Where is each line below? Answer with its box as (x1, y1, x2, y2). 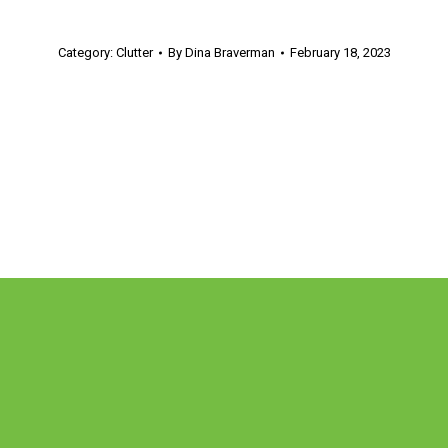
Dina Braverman (184, 45, 275, 61)
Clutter (115, 45, 153, 61)
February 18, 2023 (289, 45, 391, 61)
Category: (57, 45, 116, 61)
